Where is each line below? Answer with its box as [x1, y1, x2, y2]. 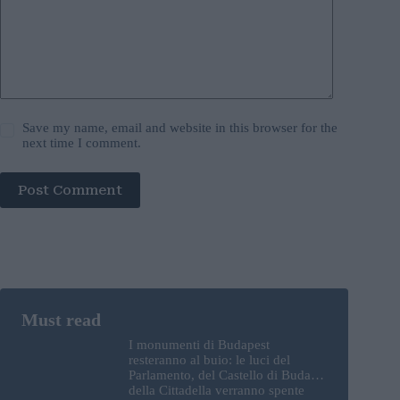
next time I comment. [22, 135, 142, 150]
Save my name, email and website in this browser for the [22, 120, 338, 135]
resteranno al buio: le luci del [129, 352, 290, 367]
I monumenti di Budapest [129, 337, 270, 352]
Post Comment [18, 181, 122, 198]
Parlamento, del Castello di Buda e [129, 367, 321, 382]
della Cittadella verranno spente [129, 382, 304, 397]
